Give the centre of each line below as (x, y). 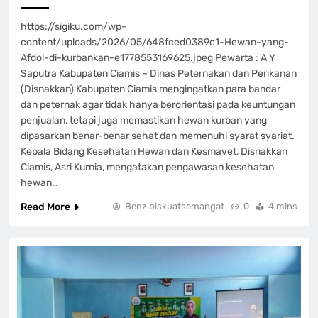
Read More (45, 207)
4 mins (283, 207)
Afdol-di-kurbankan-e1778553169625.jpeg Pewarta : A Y (148, 58)
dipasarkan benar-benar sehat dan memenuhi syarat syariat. (158, 136)
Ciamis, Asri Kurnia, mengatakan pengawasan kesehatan (147, 168)
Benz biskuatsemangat (175, 207)
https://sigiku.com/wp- (73, 27)
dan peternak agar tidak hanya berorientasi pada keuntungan (158, 105)
